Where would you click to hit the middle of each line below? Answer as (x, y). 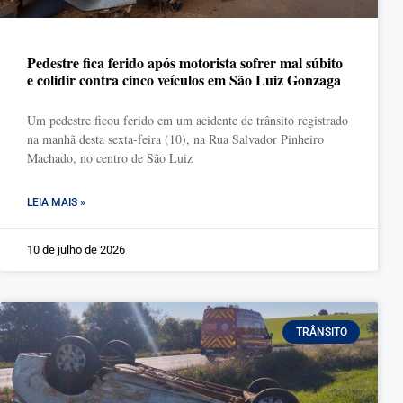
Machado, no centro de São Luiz (110, 158)
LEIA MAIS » (56, 202)
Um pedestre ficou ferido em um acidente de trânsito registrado (188, 120)
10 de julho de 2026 (76, 250)
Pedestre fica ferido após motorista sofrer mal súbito (185, 63)
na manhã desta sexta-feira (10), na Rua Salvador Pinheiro (175, 139)
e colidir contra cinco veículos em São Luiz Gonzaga (184, 80)
